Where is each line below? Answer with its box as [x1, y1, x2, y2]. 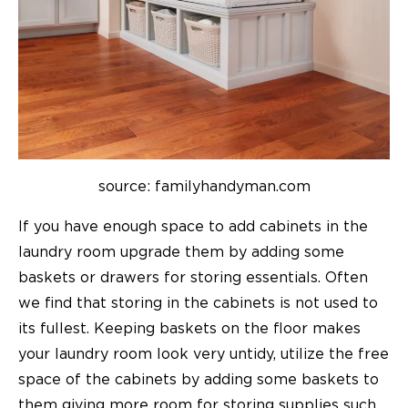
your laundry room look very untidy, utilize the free [18, 347, 389, 362]
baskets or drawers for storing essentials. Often [18, 270, 368, 286]
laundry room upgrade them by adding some [18, 245, 344, 260]
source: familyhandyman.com [97, 179, 311, 195]
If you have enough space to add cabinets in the [18, 219, 368, 235]
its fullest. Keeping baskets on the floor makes [18, 321, 361, 337]
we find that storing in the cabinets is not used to [18, 296, 378, 311]
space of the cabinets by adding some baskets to [18, 372, 379, 388]
